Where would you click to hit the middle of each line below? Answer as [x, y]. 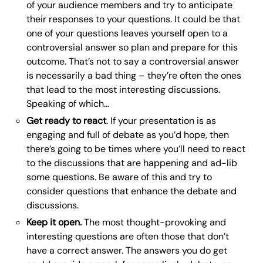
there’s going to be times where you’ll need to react [136, 149]
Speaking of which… [68, 104]
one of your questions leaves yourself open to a [127, 33]
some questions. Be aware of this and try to [119, 177]
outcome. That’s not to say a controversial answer [133, 61]
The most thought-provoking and [154, 222]
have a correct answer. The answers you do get [127, 250]
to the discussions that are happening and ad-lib [132, 163]
